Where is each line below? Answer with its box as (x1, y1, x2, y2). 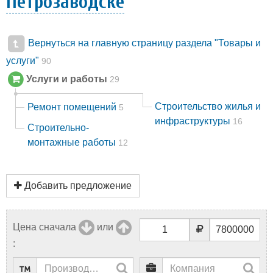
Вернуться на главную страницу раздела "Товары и (26, 38, 261, 49)
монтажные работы (27, 137, 118, 147)
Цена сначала (13, 222, 76, 232)
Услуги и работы (26, 74, 107, 85)
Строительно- (27, 122, 89, 133)
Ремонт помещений (27, 102, 119, 112)
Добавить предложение (22, 180, 132, 191)
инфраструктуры (155, 116, 233, 126)
